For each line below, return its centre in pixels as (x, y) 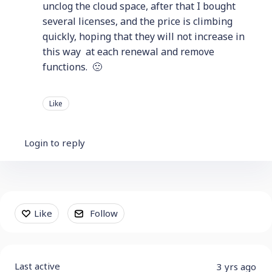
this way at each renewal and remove (128, 52)
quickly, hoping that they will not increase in (144, 36)
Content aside (49, 204)
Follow (104, 213)
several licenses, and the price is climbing (138, 21)
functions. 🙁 (72, 67)
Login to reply (55, 143)
